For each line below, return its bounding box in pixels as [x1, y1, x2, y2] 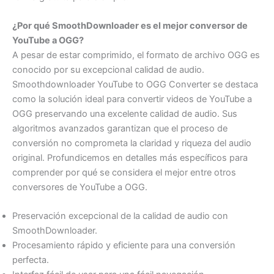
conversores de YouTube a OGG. [12, 181, 147, 193]
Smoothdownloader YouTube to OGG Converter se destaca [12, 78, 258, 90]
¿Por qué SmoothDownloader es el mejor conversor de [12, 20, 248, 31]
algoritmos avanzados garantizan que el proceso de [12, 122, 228, 134]
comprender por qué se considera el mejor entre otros [12, 166, 236, 178]
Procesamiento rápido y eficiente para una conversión [12, 240, 235, 251]
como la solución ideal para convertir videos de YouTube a [12, 93, 252, 105]
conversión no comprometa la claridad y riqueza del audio [12, 137, 251, 149]
